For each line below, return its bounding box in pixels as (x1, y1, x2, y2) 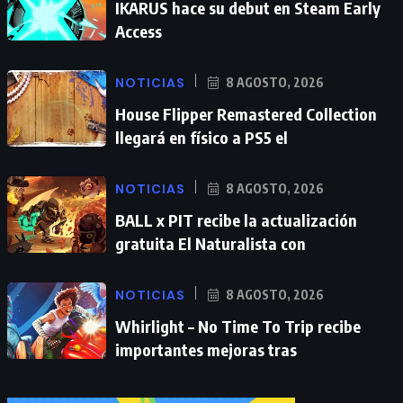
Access (115, 20, 162, 41)
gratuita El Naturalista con (115, 232, 306, 254)
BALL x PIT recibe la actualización (115, 209, 357, 230)
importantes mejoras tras (115, 338, 297, 360)
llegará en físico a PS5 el (115, 126, 288, 148)
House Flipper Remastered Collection (115, 103, 377, 124)
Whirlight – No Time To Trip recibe (115, 315, 361, 336)
